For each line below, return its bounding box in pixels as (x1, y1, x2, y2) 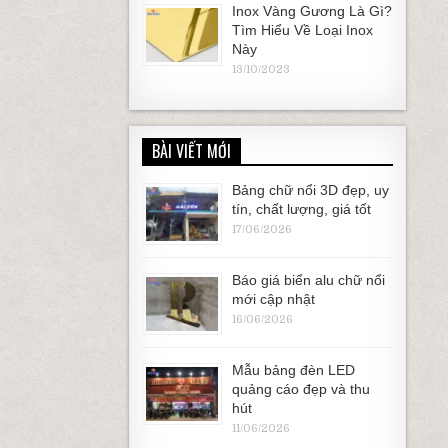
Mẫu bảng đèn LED (231, 362, 355, 378)
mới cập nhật (231, 291, 315, 307)
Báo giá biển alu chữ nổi (231, 272, 385, 288)
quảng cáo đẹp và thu (231, 381, 370, 397)
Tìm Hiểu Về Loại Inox (231, 22, 373, 38)
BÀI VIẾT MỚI (151, 139, 231, 163)
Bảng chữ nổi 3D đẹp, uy (231, 182, 389, 198)
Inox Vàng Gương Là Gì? (231, 3, 392, 19)
